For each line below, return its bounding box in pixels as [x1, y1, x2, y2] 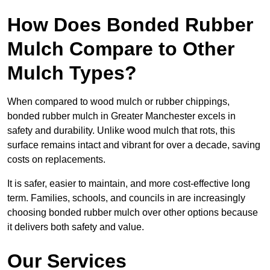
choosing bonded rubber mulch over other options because [7, 207, 258, 218]
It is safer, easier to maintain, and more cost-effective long [7, 178, 250, 189]
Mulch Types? [7, 62, 137, 84]
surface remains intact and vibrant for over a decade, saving [7, 140, 260, 151]
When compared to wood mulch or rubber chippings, [7, 96, 230, 107]
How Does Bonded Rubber [7, 14, 253, 36]
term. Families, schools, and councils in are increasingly [7, 193, 245, 204]
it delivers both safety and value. [7, 222, 144, 233]
